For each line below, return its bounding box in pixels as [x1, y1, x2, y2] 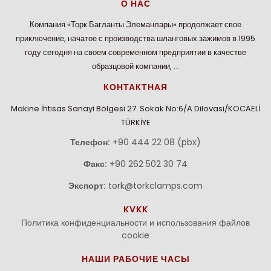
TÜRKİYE [120, 116, 151, 128]
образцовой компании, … [92, 60, 179, 73]
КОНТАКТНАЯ [103, 81, 168, 94]
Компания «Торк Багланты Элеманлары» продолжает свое [30, 19, 241, 31]
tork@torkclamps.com [108, 179, 203, 192]
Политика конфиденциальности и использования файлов [21, 216, 250, 229]
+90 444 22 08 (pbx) [113, 135, 201, 148]
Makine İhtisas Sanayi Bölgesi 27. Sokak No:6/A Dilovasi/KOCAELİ [11, 102, 260, 114]
